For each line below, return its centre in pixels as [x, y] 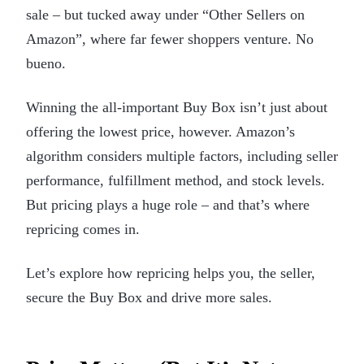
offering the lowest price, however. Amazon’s [160, 131]
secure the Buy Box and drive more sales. [149, 297]
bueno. [46, 63]
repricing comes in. [83, 229]
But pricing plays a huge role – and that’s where [168, 204]
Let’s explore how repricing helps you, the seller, [171, 273]
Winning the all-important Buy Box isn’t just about [177, 107]
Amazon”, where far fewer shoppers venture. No [170, 39]
